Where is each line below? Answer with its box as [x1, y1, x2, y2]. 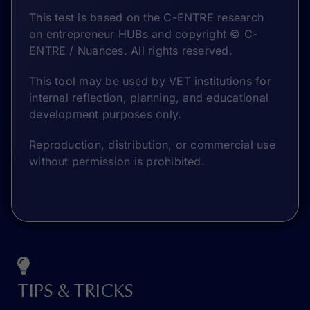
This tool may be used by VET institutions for [29, 73, 271, 88]
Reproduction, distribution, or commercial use [29, 137, 275, 152]
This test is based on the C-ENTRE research [29, 10, 264, 24]
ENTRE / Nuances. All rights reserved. [29, 43, 232, 57]
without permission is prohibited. [29, 154, 205, 168]
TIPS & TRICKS [17, 282, 134, 302]
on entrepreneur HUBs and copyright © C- [29, 26, 258, 41]
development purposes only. [29, 107, 182, 121]
